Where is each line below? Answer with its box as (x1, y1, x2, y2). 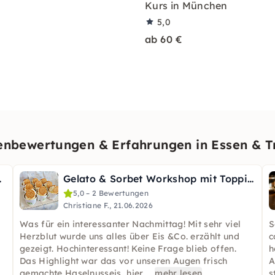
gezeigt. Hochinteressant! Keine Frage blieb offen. (20, 243, 237, 254)
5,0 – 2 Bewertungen (73, 188, 149, 198)
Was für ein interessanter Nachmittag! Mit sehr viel (20, 219, 241, 230)
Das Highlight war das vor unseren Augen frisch (20, 255, 228, 266)
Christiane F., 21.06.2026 (63, 201, 153, 210)
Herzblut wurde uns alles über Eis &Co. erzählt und (20, 231, 240, 242)
